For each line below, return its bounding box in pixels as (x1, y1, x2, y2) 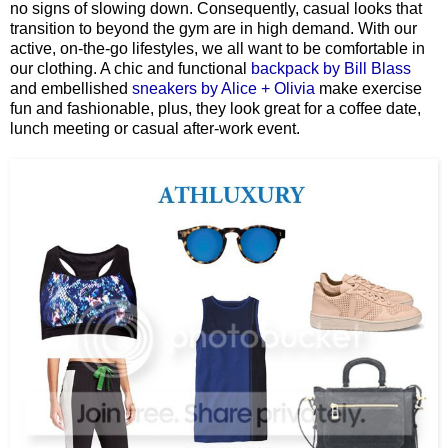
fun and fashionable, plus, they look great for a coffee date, (10, 99, 421, 117)
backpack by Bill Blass (251, 59, 411, 77)
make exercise (315, 79, 422, 97)
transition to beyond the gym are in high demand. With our (10, 19, 417, 37)
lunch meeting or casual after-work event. (10, 119, 300, 137)
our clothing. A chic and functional (10, 59, 251, 77)
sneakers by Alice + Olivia (132, 79, 315, 97)
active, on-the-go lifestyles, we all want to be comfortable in (10, 39, 425, 57)
